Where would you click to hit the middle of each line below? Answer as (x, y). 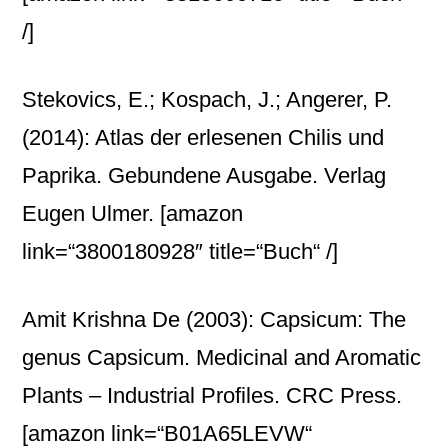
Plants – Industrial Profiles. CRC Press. (212, 395)
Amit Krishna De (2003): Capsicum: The (214, 319)
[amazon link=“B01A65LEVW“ (167, 433)
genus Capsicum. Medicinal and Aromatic (222, 357)
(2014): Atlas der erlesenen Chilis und (203, 137)
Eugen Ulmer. (91, 213)
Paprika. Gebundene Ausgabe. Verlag (204, 175)
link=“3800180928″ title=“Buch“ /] (180, 251)
